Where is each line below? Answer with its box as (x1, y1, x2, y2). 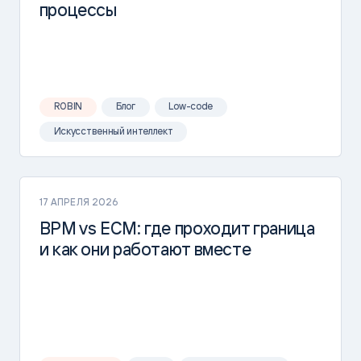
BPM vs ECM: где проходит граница (39, 217, 315, 239)
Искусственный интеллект (53, 124, 173, 137)
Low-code (168, 100, 213, 113)
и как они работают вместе (39, 238, 251, 259)
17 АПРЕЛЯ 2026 (39, 195, 119, 208)
